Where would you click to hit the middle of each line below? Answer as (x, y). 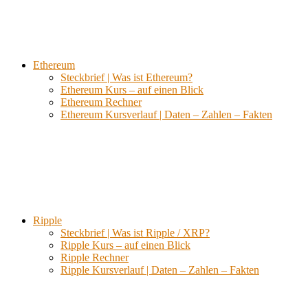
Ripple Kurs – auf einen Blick (125, 245)
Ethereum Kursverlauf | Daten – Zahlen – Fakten (166, 114)
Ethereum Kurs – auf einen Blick (132, 90)
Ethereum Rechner (101, 102)
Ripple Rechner (95, 257)
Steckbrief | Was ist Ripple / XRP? (135, 233)
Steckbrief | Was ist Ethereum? (126, 77)
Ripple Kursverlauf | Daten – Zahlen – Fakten (160, 270)
